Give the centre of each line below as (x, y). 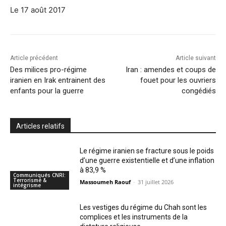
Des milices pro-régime (48, 70)
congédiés (199, 91)
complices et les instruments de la (134, 217)
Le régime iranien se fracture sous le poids (147, 151)
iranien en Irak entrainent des (58, 80)
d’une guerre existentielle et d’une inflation (147, 161)
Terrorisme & (30, 180)
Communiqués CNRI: (39, 175)
